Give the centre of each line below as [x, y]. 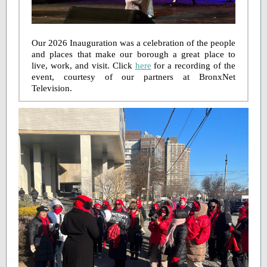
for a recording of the [193, 66]
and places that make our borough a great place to [133, 54]
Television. [52, 88]
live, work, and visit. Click [83, 66]
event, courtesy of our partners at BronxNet [133, 77]
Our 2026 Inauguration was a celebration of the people [133, 43]
